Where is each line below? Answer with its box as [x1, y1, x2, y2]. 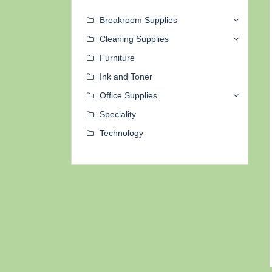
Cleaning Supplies [100, 34, 169, 44]
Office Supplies [100, 90, 157, 101]
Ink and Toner [100, 72, 152, 82]
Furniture [100, 53, 135, 63]
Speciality [100, 109, 136, 120]
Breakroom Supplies [100, 15, 177, 25]
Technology [100, 128, 143, 138]
